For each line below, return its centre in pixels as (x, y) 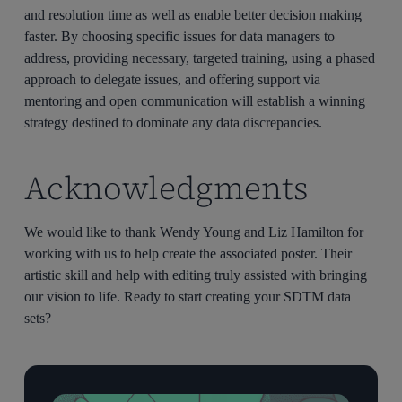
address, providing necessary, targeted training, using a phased (200, 57)
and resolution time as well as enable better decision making (193, 14)
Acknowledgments (167, 188)
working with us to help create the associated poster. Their (188, 253)
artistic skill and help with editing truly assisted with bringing (196, 275)
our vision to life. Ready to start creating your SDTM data (188, 296)
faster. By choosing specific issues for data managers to (180, 36)
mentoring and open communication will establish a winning (195, 100)
